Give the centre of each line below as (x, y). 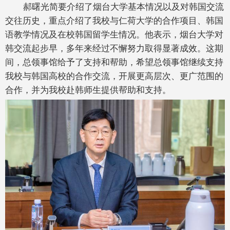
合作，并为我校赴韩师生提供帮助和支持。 (88, 90)
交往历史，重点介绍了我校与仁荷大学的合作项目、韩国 (114, 21)
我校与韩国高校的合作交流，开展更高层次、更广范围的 (114, 76)
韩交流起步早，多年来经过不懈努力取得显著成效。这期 (114, 49)
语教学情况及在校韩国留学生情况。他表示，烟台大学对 (114, 35)
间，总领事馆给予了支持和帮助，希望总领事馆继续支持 (114, 62)
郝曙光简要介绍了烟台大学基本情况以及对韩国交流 (123, 7)
